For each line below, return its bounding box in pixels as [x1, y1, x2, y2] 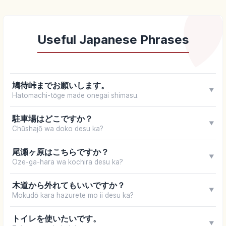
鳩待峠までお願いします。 [12, 80, 109, 91]
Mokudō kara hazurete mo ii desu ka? [12, 191, 134, 200]
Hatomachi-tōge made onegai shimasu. [12, 91, 139, 100]
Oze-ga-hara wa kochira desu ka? [12, 158, 123, 166]
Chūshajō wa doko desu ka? [12, 125, 103, 133]
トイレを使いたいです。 [12, 213, 101, 224]
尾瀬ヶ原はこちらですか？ [12, 147, 109, 157]
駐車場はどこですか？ [12, 114, 93, 124]
